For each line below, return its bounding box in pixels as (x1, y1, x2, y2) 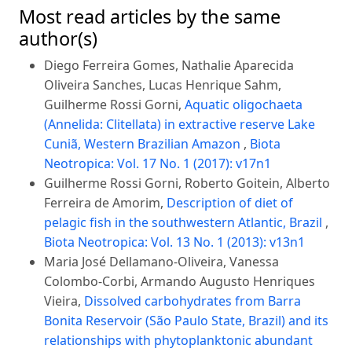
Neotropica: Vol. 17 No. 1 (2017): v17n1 (44, 154, 271, 172)
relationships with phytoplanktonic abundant (44, 331, 313, 349)
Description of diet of (167, 193, 293, 211)
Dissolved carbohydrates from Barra (84, 291, 301, 310)
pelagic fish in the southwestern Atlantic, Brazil (44, 213, 325, 231)
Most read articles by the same (19, 3, 280, 29)
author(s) (19, 25, 97, 51)
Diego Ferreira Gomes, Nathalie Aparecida (44, 56, 294, 74)
